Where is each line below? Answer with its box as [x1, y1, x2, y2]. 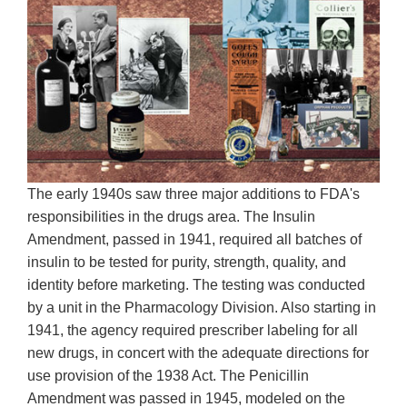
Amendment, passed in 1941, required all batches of [27, 232, 362, 248]
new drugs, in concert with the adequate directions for [27, 345, 369, 362]
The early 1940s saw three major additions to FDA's [27, 186, 360, 203]
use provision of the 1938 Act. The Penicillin [27, 368, 309, 384]
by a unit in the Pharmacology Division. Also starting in [27, 300, 376, 316]
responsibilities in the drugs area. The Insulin [27, 209, 315, 225]
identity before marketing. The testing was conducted [27, 277, 365, 293]
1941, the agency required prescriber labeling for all [27, 323, 358, 339]
